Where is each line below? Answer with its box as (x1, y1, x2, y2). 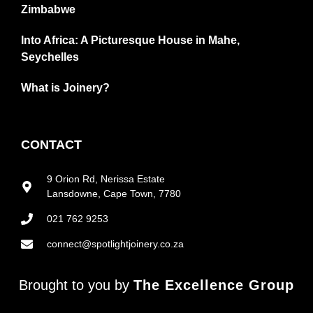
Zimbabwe (21, 3, 75, 16)
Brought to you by (19, 277, 133, 293)
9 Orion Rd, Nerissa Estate (47, 173, 166, 185)
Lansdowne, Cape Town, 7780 (47, 188, 182, 200)
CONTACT (21, 138, 82, 152)
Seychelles (21, 51, 79, 64)
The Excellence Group (133, 277, 294, 293)
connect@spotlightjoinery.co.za (47, 238, 184, 250)
